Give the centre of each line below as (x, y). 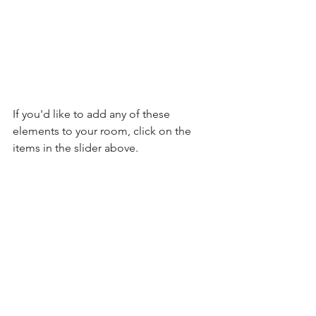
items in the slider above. (75, 147)
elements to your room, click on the (103, 130)
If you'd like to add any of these (93, 114)
